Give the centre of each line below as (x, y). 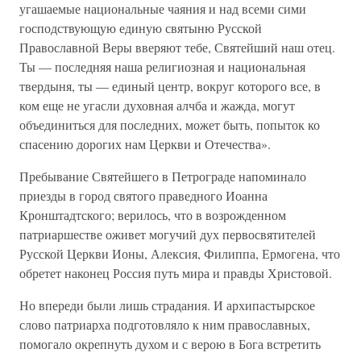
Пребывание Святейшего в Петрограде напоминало (163, 176)
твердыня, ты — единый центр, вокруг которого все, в (170, 86)
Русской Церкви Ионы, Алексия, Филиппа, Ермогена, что (180, 253)
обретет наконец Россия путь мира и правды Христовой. (176, 273)
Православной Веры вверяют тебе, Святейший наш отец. (177, 47)
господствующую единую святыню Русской (141, 28)
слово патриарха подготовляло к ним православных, (165, 324)
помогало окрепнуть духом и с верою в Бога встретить (170, 344)
